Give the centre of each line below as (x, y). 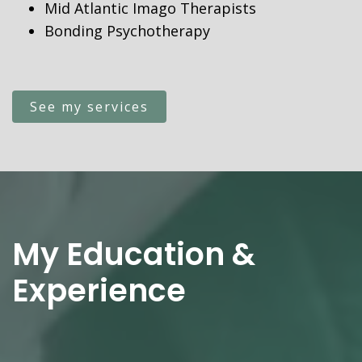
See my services (89, 107)
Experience (99, 291)
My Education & (134, 255)
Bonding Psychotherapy (127, 31)
